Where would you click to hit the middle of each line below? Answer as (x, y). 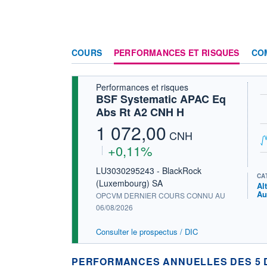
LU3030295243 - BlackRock (149, 170)
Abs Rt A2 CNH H (140, 112)
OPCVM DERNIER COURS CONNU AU (161, 195)
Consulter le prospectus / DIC (147, 231)
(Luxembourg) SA (129, 183)
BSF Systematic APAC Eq (161, 99)
